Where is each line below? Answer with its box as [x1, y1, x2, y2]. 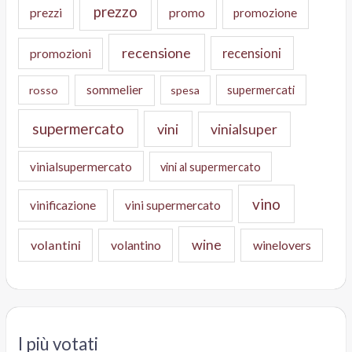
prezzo [93, 3, 137, 21]
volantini [30, 237, 81, 253]
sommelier [86, 82, 143, 97]
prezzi [30, 5, 63, 20]
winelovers [252, 237, 311, 253]
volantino [110, 237, 161, 253]
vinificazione [29, 197, 96, 212]
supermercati [227, 82, 295, 97]
